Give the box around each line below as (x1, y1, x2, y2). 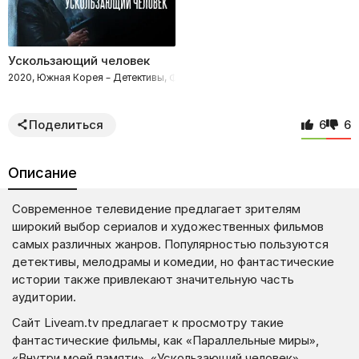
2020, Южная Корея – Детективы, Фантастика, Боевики (8, 71, 269, 83)
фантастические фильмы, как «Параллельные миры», (12, 332, 319, 348)
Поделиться (29, 116, 103, 132)
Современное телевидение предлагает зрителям (12, 200, 301, 216)
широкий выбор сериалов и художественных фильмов (12, 218, 324, 234)
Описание (8, 163, 77, 181)
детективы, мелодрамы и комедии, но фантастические (12, 253, 334, 269)
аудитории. (12, 288, 76, 305)
